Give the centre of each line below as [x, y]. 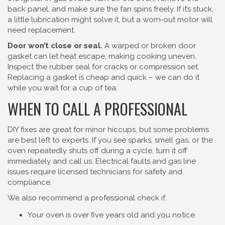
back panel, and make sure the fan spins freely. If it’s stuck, [110, 9]
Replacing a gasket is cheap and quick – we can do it [103, 77]
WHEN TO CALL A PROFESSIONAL [97, 109]
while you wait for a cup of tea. [63, 88]
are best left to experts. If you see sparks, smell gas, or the [110, 140]
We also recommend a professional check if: [87, 198]
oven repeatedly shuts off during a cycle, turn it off [97, 151]
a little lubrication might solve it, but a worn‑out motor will [110, 20]
